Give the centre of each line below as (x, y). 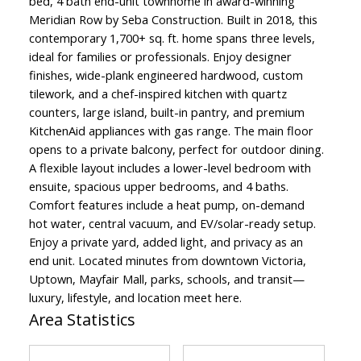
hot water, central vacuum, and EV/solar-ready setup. (172, 224)
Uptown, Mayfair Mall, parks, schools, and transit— (166, 279)
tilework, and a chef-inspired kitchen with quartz (158, 94)
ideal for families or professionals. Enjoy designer (160, 57)
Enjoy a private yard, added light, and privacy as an (166, 242)
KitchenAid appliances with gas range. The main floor (171, 131)
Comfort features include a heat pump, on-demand (166, 205)
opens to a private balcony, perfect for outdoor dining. (176, 149)
